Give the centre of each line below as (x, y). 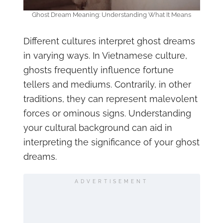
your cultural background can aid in (98, 128)
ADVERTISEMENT (111, 182)
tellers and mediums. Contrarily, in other (107, 85)
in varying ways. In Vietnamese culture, (105, 56)
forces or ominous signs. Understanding (107, 113)
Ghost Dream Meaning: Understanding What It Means (111, 15)
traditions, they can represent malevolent (110, 99)
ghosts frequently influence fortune (98, 70)
